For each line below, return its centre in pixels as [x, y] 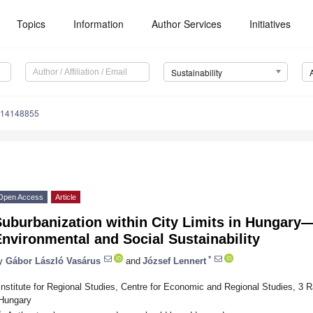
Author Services [187, 24]
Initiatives [270, 24]
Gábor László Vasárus [53, 261]
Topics [31, 24]
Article [66, 197]
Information [99, 24]
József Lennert [174, 261]
